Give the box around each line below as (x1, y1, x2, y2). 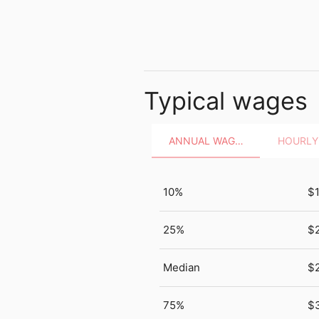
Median (163, 260, 201, 274)
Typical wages (143, 86, 308, 116)
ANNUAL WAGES (234, 134, 244, 147)
